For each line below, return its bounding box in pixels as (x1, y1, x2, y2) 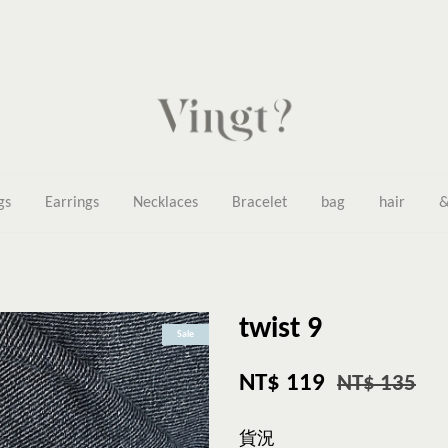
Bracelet (232, 195, 287, 211)
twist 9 (239, 314, 322, 345)
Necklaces (133, 195, 198, 211)
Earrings (45, 195, 99, 211)
